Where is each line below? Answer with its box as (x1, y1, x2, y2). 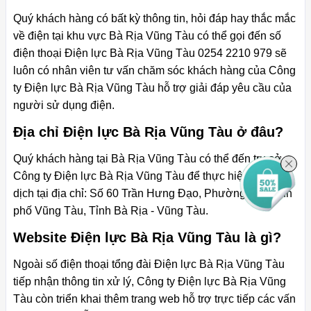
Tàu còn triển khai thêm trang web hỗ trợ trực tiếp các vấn (13, 293, 296, 305)
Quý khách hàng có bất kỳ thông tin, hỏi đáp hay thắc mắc (13, 12, 296, 25)
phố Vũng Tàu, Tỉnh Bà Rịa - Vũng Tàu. (13, 205, 208, 217)
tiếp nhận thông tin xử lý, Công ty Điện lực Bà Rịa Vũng (13, 276, 286, 288)
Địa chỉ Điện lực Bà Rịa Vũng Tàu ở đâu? (13, 124, 283, 140)
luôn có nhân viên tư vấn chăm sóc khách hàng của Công (13, 65, 296, 77)
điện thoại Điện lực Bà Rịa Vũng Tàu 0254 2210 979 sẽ (13, 47, 287, 60)
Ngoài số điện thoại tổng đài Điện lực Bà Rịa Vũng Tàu (13, 258, 285, 271)
